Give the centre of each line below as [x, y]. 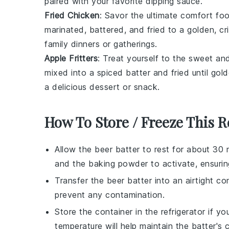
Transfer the [81, 180]
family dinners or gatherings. [101, 44]
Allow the [75, 149]
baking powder [118, 164]
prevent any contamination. [110, 195]
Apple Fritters [71, 58]
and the [72, 164]
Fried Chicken [72, 15]
